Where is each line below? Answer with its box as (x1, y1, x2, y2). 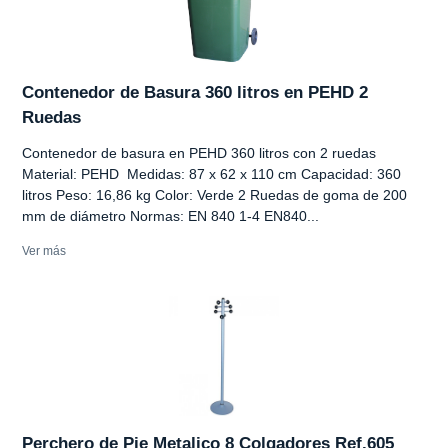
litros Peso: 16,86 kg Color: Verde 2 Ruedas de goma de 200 (22, 186, 407, 203)
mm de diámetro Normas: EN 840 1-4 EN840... (22, 207, 319, 224)
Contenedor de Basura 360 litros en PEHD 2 (22, 82, 368, 102)
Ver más (22, 243, 66, 258)
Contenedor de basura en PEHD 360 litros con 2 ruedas (22, 144, 376, 161)
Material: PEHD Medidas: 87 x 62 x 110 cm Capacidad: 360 (22, 165, 401, 182)
